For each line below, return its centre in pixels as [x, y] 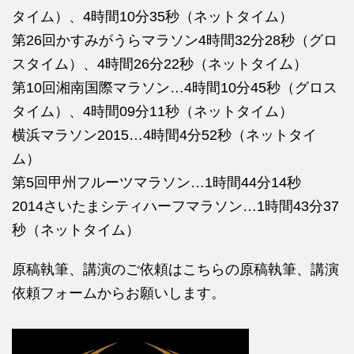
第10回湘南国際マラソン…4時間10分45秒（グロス [175, 88]
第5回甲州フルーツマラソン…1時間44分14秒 [156, 183]
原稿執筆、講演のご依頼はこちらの [126, 269]
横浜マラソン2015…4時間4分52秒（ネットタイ [164, 135]
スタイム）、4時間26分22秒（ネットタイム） [160, 64]
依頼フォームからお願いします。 [119, 293]
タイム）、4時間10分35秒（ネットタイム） [153, 17]
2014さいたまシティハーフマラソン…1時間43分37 [175, 206]
